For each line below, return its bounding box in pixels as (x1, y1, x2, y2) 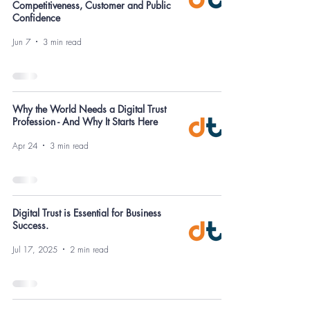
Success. (12, 219, 48, 232)
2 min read (70, 243, 109, 255)
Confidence (12, 11, 60, 24)
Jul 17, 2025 (12, 243, 57, 255)
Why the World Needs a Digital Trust (12, 102, 166, 116)
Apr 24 (12, 139, 37, 152)
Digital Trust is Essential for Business (12, 206, 161, 219)
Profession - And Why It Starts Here (12, 115, 158, 128)
